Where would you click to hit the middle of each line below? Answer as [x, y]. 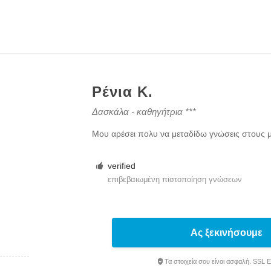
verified [121, 166]
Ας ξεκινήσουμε [227, 233]
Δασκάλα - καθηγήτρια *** [144, 112]
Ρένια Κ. [122, 92]
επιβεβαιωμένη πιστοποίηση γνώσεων [175, 179]
